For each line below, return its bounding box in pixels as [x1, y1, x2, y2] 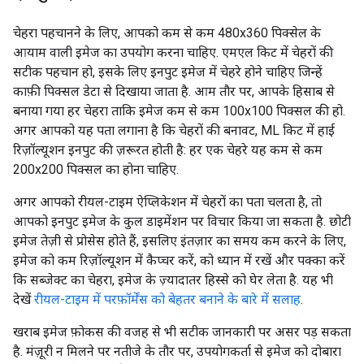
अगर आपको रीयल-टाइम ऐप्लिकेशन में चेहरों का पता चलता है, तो [13, 194, 322, 210]
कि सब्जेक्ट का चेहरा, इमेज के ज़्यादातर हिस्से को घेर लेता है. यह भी [13, 272, 333, 288]
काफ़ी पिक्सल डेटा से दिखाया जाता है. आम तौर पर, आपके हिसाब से [13, 84, 335, 99]
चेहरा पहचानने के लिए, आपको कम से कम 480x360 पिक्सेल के [13, 25, 321, 41]
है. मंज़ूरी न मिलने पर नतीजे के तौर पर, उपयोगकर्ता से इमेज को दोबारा [13, 344, 341, 359]
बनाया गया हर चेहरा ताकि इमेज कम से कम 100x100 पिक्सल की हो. [13, 103, 345, 119]
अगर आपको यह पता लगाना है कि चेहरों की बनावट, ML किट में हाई [13, 123, 335, 138]
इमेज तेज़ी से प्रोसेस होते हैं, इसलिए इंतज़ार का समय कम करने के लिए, [13, 233, 346, 249]
